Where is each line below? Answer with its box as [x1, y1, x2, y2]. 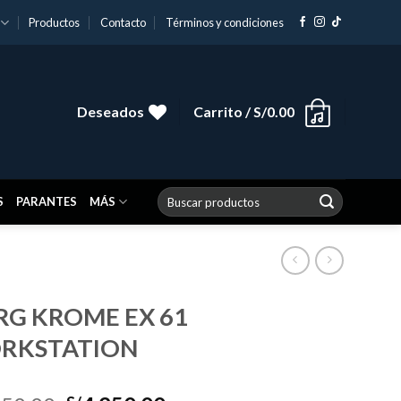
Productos [29, 15, 81, 30]
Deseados [76, 103, 144, 121]
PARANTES [16, 194, 77, 209]
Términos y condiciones [166, 15, 285, 30]
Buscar [157, 187, 192, 201]
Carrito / [192, 103, 253, 121]
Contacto [99, 15, 146, 30]
